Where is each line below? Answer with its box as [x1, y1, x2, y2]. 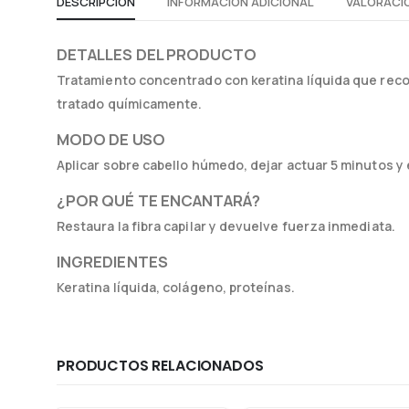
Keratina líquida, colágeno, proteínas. [57, 278, 295, 296]
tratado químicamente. [57, 94, 203, 112]
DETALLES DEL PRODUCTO [57, 43, 257, 65]
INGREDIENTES [57, 250, 168, 272]
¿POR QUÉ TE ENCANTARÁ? [57, 189, 261, 211]
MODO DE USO [57, 128, 165, 150]
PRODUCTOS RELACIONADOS [57, 354, 264, 376]
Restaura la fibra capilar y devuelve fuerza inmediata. [57, 216, 395, 235]
